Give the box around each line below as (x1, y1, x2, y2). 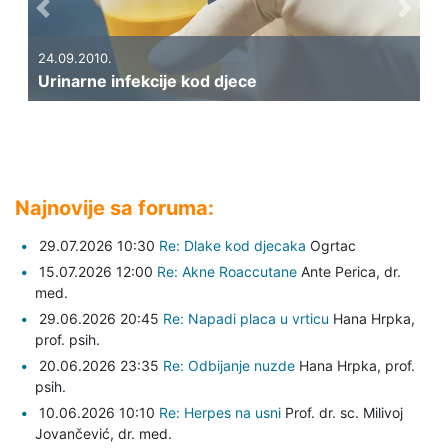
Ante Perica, (297, 263, 384, 281)
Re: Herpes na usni (159, 404, 285, 422)
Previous (42, 9, 108, 30)
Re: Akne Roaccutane (157, 263, 297, 281)
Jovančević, (35, 425, 118, 443)
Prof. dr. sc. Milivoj (285, 404, 403, 422)
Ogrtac (306, 237, 356, 255)
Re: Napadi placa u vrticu (163, 310, 329, 328)
